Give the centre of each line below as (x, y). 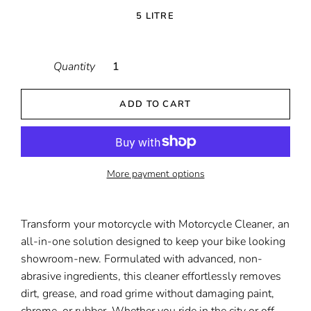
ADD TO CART (155, 104)
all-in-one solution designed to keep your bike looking (153, 242)
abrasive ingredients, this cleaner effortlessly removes (151, 276)
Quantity (74, 67)
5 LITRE (155, 16)
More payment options (155, 174)
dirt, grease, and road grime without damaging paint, (148, 294)
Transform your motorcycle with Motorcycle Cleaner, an (155, 224)
